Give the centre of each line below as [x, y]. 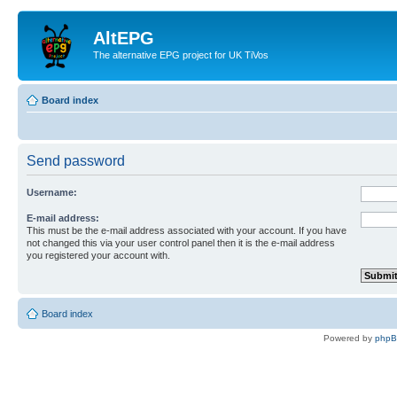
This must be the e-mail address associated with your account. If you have [187, 230]
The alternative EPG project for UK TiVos [181, 55]
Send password [76, 160]
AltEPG [124, 38]
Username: [52, 192]
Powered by [349, 338]
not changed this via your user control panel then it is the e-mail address [181, 242]
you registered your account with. [98, 255]
